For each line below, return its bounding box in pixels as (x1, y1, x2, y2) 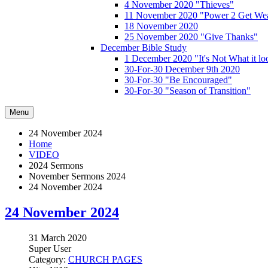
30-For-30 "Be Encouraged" (124, 75, 232, 85)
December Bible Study (100, 42, 187, 53)
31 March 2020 (29, 232, 87, 243)
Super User (29, 243, 71, 254)
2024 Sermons (29, 160, 83, 170)
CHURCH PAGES (68, 254, 142, 264)
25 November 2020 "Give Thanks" (124, 32, 258, 42)
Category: (29, 254, 68, 264)
